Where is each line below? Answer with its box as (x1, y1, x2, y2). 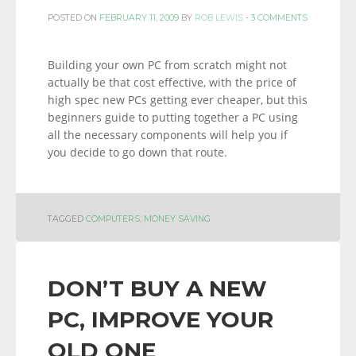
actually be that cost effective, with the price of (48, 75, 296, 90)
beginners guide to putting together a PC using (48, 110, 298, 125)
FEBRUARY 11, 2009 (99, 13, 179, 23)
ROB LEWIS (195, 13, 243, 23)
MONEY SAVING (144, 214, 211, 224)
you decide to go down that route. (48, 145, 227, 160)
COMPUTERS (86, 214, 140, 224)
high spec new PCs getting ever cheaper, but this (48, 92, 308, 107)
